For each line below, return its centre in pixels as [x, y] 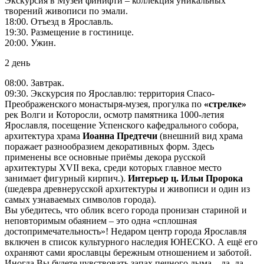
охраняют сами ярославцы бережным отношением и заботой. [128, 253]
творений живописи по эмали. [66, 11]
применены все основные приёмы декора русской [105, 157]
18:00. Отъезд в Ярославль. [59, 22]
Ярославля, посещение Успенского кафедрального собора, [122, 126]
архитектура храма [44, 136]
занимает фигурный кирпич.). [66, 179]
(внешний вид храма [200, 136]
